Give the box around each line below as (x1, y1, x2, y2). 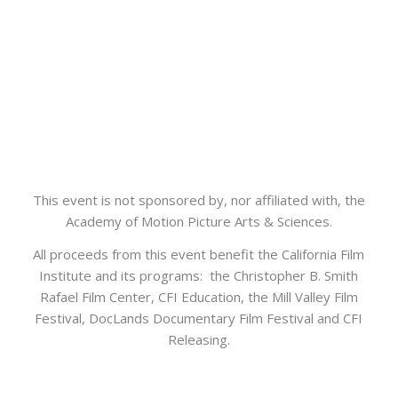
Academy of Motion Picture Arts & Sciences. (65, 211, 332, 230)
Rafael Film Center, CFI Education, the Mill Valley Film (39, 287, 358, 306)
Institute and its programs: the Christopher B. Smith (39, 266, 359, 284)
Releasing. (167, 330, 230, 348)
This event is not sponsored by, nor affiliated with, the (32, 190, 365, 209)
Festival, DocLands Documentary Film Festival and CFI (35, 308, 363, 327)
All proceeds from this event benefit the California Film (33, 244, 365, 263)
